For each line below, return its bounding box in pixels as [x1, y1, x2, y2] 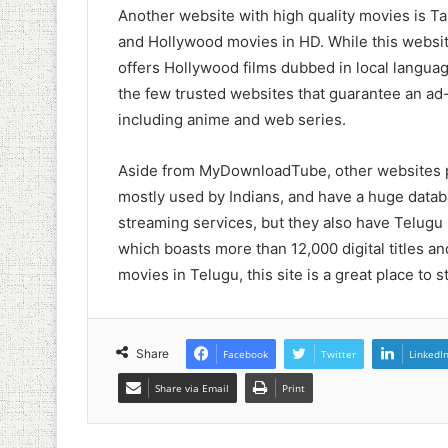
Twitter [321, 347, 356, 362]
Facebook [223, 347, 268, 362]
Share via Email [155, 381, 229, 396]
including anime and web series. [118, 110, 346, 130]
